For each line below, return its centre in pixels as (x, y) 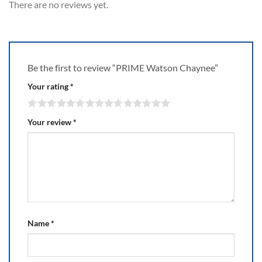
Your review (50, 122)
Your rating (49, 86)
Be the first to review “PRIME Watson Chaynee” (124, 67)
